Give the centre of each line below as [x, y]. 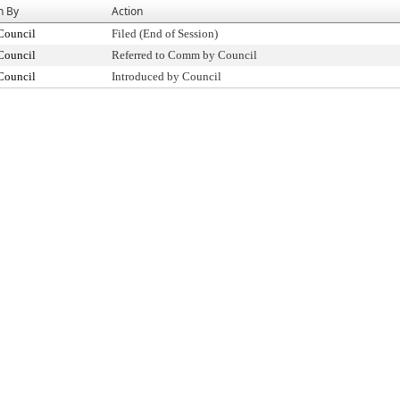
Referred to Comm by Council [184, 55]
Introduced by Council [167, 76]
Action [127, 11]
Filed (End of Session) [165, 33]
